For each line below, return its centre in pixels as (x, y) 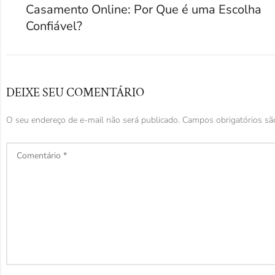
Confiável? (54, 26)
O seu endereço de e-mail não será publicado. (93, 120)
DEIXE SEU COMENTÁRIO (75, 93)
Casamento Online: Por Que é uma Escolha (144, 10)
